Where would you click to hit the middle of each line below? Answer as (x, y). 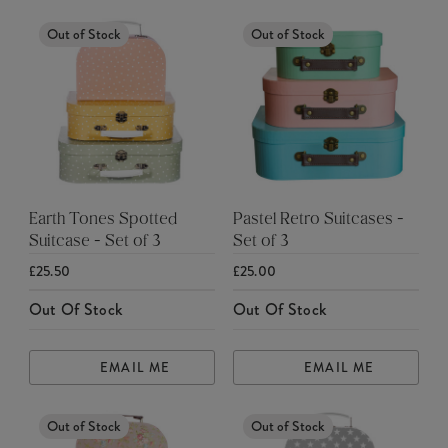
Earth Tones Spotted (102, 220)
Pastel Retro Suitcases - (318, 220)
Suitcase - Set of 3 (94, 242)
